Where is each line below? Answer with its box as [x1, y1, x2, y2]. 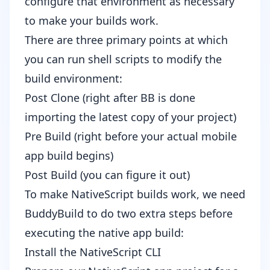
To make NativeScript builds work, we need [25, 187, 245, 202]
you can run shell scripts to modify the [25, 52, 222, 67]
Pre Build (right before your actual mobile [25, 129, 237, 144]
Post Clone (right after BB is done [25, 90, 195, 105]
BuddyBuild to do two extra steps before [25, 206, 233, 221]
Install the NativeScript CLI [25, 245, 161, 260]
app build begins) [25, 148, 113, 163]
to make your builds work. [25, 13, 159, 28]
